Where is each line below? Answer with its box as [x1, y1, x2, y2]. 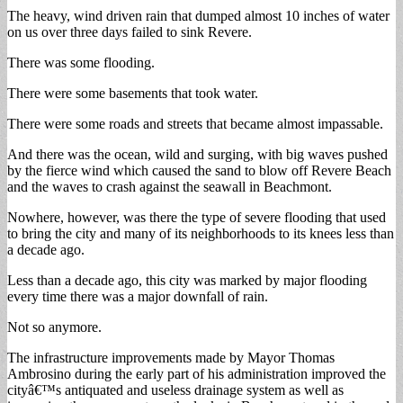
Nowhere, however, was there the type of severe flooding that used [7, 209, 386, 225]
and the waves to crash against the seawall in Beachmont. [7, 178, 332, 194]
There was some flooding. [7, 54, 155, 70]
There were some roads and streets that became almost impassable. [7, 115, 383, 131]
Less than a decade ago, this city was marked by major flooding [7, 272, 367, 288]
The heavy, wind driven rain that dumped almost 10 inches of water [7, 7, 390, 23]
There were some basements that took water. [7, 85, 258, 101]
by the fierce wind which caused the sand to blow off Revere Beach [7, 162, 391, 178]
